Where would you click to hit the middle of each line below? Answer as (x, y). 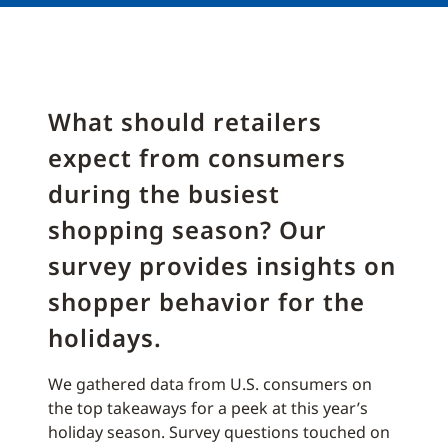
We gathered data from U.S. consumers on (210, 384)
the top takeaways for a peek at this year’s (208, 408)
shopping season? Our (187, 229)
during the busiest (164, 193)
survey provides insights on (222, 265)
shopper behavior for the (206, 301)
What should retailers (185, 121)
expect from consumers (197, 157)
